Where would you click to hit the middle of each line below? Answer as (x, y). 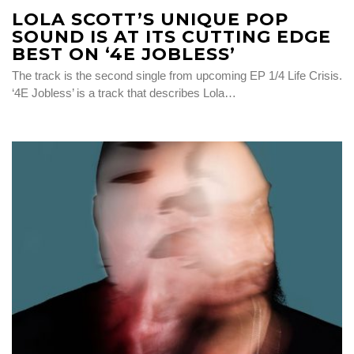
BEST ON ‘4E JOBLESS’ (124, 54)
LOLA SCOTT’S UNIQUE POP (150, 19)
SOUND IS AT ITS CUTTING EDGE (171, 36)
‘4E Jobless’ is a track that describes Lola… (124, 92)
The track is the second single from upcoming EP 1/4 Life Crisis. (177, 75)
